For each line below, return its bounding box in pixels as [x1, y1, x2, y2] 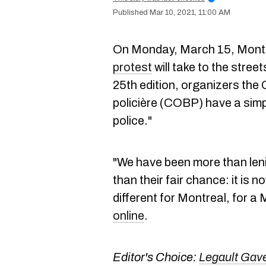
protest [113, 61, 152, 74]
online [113, 209, 144, 222]
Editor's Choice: [113, 251, 199, 264]
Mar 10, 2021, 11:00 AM [150, 8, 230, 17]
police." [113, 114, 154, 127]
